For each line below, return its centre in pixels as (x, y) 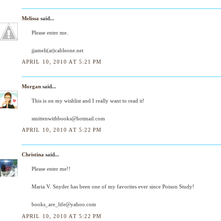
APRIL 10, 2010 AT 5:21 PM (62, 62)
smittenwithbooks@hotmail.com (68, 118)
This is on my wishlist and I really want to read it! (88, 101)
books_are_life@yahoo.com (64, 204)
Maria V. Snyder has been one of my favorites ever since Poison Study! (113, 187)
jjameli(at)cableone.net (57, 50)
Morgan (31, 86)
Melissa (30, 18)
